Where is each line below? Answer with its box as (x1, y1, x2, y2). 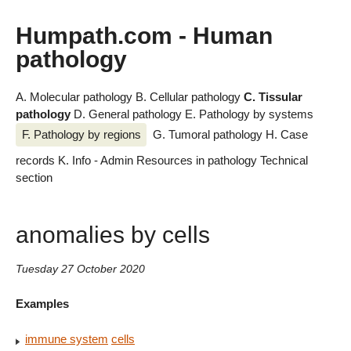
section (16, 171, 52, 185)
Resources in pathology (136, 154, 260, 168)
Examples (16, 297, 69, 311)
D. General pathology (74, 107, 185, 121)
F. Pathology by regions (21, 127, 141, 141)
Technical (260, 154, 308, 168)
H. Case (265, 127, 308, 141)
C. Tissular (244, 90, 302, 104)
